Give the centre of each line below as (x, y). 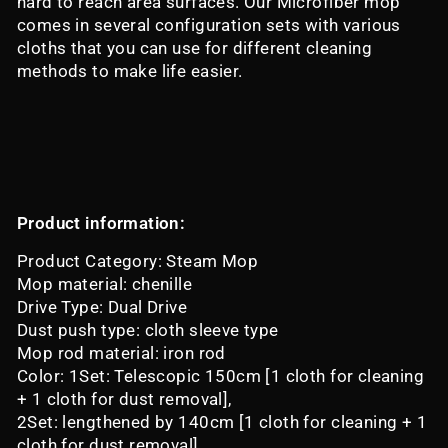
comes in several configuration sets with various (209, 25)
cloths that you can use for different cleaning (195, 48)
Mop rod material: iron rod (121, 353)
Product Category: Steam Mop (138, 261)
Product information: (101, 223)
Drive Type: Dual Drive (102, 307)
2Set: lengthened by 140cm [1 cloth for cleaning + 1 (222, 422)
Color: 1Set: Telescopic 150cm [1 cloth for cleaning (221, 376)
